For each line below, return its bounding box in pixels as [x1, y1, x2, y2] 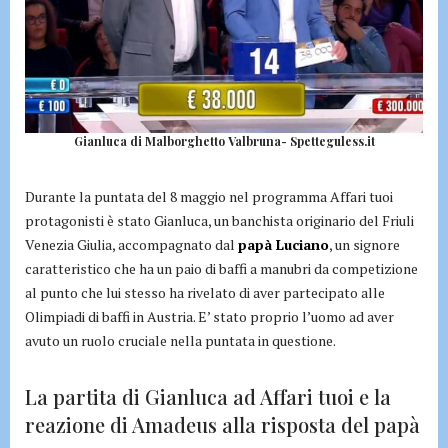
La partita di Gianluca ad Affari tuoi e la [25, 383, 391, 411]
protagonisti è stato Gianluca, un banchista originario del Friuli [25, 211, 414, 231]
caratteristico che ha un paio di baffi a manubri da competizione [25, 259, 418, 279]
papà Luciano [238, 235, 329, 255]
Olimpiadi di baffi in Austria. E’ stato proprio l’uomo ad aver [25, 307, 394, 327]
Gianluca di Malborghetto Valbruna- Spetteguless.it [73, 133, 375, 150]
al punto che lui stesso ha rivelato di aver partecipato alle [25, 283, 385, 303]
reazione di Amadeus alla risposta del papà [25, 411, 420, 439]
